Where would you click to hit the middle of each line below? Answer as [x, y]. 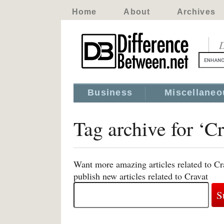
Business [110, 92]
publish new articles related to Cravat [141, 176]
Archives [196, 12]
